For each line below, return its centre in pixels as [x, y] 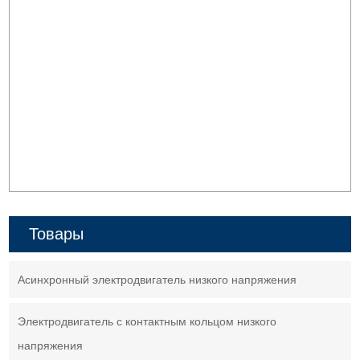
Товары [57, 234]
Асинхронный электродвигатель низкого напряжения [157, 280]
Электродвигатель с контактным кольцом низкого [147, 322]
